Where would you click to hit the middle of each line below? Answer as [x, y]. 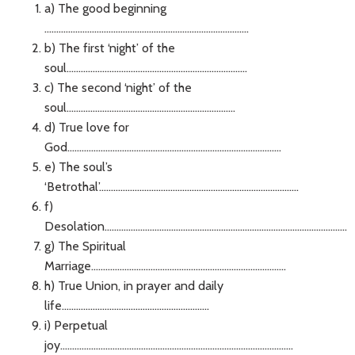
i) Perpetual [76, 325]
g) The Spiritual [85, 246]
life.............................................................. [126, 305]
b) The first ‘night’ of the [109, 48]
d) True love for [86, 127]
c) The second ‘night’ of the [118, 88]
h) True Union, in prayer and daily [134, 286]
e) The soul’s [78, 167]
